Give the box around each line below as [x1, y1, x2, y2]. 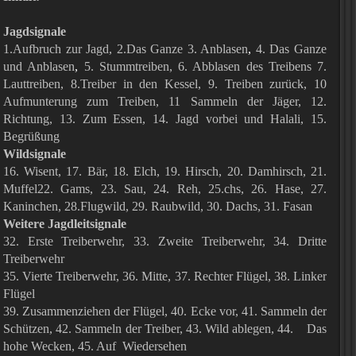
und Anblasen [3, 60, 75, 73]
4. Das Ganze [255, 42, 327, 56]
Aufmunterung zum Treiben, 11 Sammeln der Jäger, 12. [3, 95, 327, 108]
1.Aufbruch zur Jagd [3, 42, 110, 56]
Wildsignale [3, 147, 66, 161]
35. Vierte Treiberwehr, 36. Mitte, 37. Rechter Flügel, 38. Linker [3, 269, 327, 283]
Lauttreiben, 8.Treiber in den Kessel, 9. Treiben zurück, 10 [3, 77, 327, 91]
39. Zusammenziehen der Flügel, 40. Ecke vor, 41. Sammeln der [3, 304, 327, 318]
